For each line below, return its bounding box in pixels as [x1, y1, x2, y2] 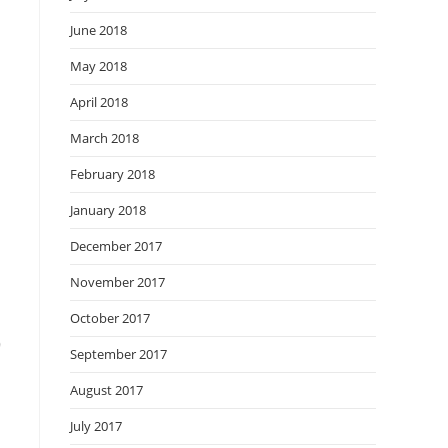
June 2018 [70, 21, 127, 39]
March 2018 [70, 129, 139, 147]
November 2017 [70, 273, 165, 291]
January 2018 [70, 201, 146, 219]
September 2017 [70, 345, 167, 363]
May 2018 [70, 57, 127, 75]
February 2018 [70, 165, 155, 183]
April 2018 [70, 93, 128, 111]
